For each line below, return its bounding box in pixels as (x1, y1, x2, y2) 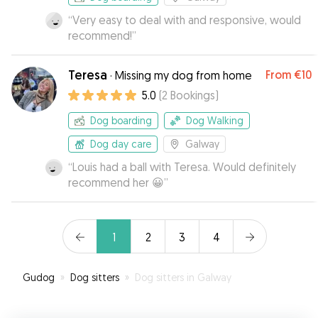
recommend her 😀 (68, 175, 164, 190)
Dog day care (90, 138, 151, 150)
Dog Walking (186, 114, 243, 126)
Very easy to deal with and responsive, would (72, 13, 301, 27)
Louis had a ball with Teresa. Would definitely (72, 160, 296, 174)
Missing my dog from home (115, 68, 252, 82)
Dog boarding (90, 114, 152, 126)
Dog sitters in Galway (135, 271, 231, 283)
